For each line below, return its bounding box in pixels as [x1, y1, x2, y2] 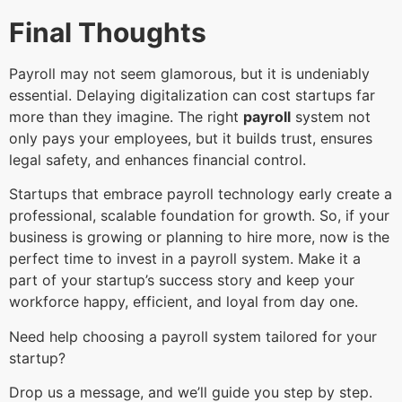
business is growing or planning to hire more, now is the [9, 228, 389, 247]
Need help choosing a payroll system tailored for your [9, 327, 377, 345]
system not [291, 107, 371, 126]
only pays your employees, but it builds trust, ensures [9, 128, 372, 147]
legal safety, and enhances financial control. [9, 150, 310, 169]
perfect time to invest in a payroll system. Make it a [9, 249, 361, 268]
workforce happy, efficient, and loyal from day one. [9, 293, 363, 311]
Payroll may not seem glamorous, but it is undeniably [9, 64, 370, 83]
